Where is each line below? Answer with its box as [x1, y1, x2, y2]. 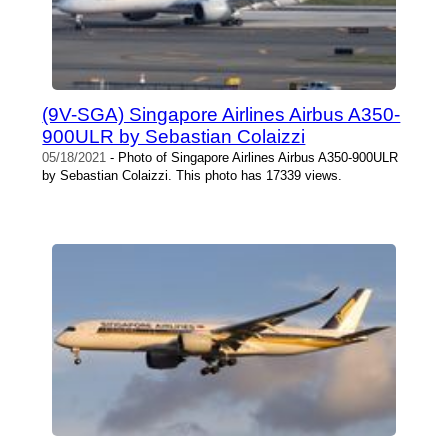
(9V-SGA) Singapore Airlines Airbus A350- [42, 103, 401, 125]
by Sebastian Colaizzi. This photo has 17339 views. [42, 167, 343, 183]
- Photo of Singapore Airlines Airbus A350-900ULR [106, 149, 399, 165]
